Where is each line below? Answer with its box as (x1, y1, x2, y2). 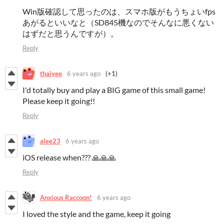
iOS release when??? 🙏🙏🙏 (22, 152, 116, 162)
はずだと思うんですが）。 (22, 28, 118, 38)
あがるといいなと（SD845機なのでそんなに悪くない (22, 17, 214, 27)
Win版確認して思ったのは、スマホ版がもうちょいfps (22, 6, 215, 16)
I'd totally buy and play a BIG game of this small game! (22, 85, 205, 95)
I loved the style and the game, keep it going (22, 209, 170, 219)
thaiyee (40, 69, 62, 77)
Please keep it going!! (22, 96, 95, 106)
